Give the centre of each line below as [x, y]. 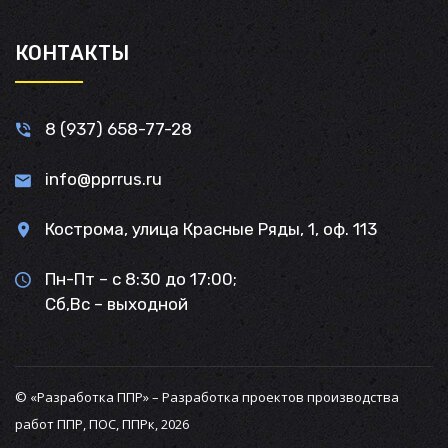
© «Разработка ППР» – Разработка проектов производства [207, 397]
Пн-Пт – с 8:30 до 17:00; [141, 279]
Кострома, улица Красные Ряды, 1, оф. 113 [211, 229]
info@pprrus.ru [103, 179]
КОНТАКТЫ [72, 53]
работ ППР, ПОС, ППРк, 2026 [102, 424]
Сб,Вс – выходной [116, 304]
